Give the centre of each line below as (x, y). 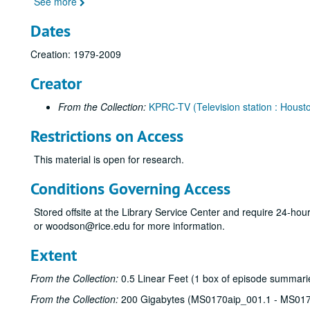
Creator (56, 83)
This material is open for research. (109, 159)
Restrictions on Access (107, 136)
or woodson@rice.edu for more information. (129, 226)
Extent (54, 255)
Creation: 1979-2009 (76, 54)
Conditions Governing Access (130, 189)
